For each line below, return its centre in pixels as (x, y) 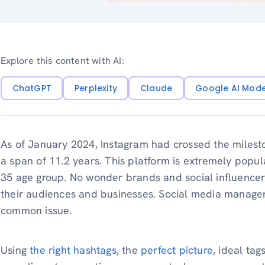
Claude (156, 88)
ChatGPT (32, 88)
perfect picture (177, 250)
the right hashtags (73, 250)
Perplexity (96, 88)
